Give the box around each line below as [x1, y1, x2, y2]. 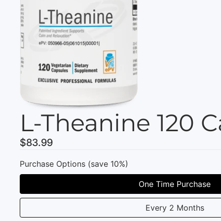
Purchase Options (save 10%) [20, 158, 128, 169]
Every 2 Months [145, 202, 204, 213]
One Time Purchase [139, 179, 211, 189]
